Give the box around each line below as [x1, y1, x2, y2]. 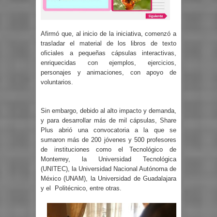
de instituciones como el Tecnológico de [41, 146, 176, 154]
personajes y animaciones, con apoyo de [41, 68, 176, 76]
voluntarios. [41, 78, 73, 86]
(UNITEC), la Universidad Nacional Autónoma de [41, 165, 176, 173]
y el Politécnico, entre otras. [41, 185, 122, 192]
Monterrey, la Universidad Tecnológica [41, 155, 176, 163]
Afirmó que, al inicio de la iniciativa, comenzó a [41, 30, 176, 37]
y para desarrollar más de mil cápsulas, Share [41, 117, 176, 124]
